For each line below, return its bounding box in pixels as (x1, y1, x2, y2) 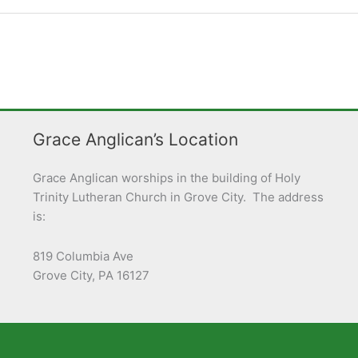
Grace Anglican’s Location (32, 129, 238, 149)
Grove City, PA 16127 (32, 268, 149, 284)
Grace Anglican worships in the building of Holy (32, 169, 300, 185)
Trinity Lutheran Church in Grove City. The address (32, 189, 324, 205)
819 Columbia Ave (32, 249, 133, 265)
